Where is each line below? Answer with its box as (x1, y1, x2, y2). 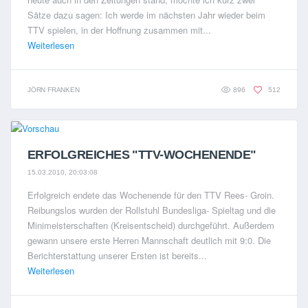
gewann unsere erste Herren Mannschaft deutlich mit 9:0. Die (27, 233, 271, 247)
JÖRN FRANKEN (27, 85, 80, 93)
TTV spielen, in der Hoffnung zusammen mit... (27, 23, 211, 36)
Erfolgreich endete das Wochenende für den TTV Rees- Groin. (27, 188, 274, 201)
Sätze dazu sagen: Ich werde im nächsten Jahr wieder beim (27, 8, 265, 21)
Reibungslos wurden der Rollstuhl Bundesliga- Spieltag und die (27, 203, 276, 217)
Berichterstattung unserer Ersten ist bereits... (27, 248, 207, 262)
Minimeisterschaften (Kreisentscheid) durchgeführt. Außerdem (27, 218, 274, 232)
